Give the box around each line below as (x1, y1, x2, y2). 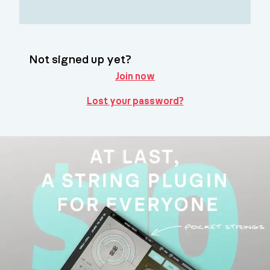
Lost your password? (86, 96, 184, 106)
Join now (115, 71, 155, 81)
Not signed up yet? (29, 54, 131, 66)
